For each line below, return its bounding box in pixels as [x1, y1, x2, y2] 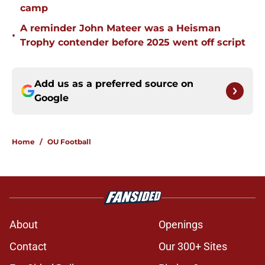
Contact [9, 240, 47, 253]
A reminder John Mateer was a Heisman [20, 22, 221, 34]
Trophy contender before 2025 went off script [20, 37, 245, 49]
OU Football [47, 137, 91, 147]
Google [34, 92, 69, 104]
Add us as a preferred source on [34, 78, 193, 90]
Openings [159, 218, 203, 231]
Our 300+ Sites [159, 240, 227, 253]
